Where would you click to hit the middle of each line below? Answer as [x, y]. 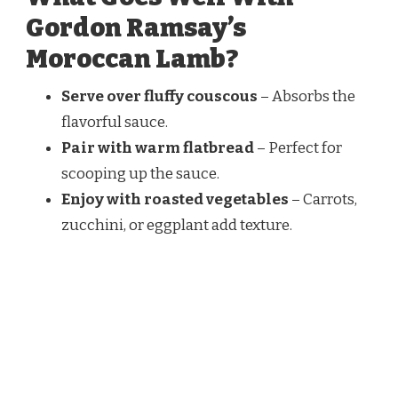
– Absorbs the [306, 96]
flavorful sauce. [115, 122]
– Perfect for [298, 147]
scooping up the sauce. [140, 173]
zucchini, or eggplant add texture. [177, 225]
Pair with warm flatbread [158, 147]
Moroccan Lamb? [132, 59]
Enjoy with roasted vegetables [175, 199]
